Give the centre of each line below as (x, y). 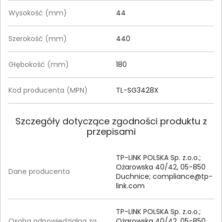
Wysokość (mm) (38, 13)
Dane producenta (39, 171)
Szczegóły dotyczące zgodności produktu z (111, 121)
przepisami (111, 131)
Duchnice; (134, 176)
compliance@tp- (183, 176)
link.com (130, 186)
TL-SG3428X (137, 90)
